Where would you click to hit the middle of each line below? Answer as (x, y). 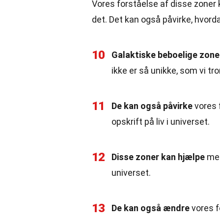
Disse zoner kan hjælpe (158, 157)
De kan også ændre (151, 208)
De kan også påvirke (152, 106)
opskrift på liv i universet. (161, 122)
